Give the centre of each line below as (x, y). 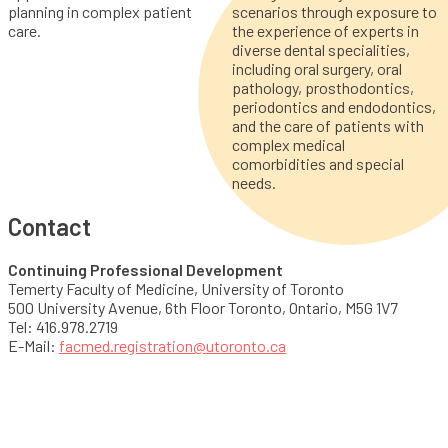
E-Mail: (33, 346)
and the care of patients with (328, 125)
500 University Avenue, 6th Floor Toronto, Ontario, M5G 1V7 (203, 308)
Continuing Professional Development (145, 270)
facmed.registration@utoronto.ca (172, 346)
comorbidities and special (318, 163)
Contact (49, 226)
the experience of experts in (325, 30)
